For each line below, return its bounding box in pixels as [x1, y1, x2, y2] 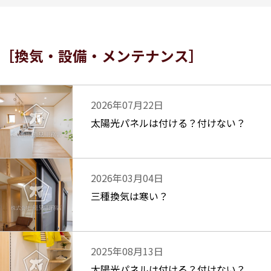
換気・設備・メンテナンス [15, 45, 189, 66]
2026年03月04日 [91, 171, 163, 185]
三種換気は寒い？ [91, 189, 168, 203]
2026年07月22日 [91, 97, 163, 112]
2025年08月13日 [91, 244, 163, 258]
